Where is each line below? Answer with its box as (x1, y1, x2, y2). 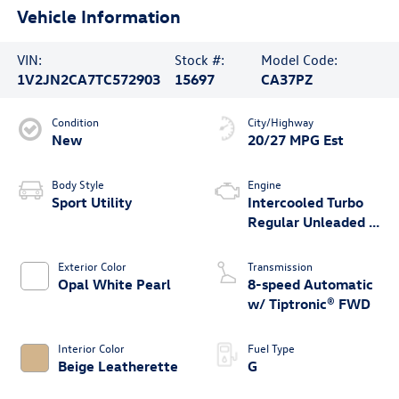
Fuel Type (248, 340, 295, 356)
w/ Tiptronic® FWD (248, 295, 370, 313)
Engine (248, 176, 281, 192)
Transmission (248, 258, 313, 274)
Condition (51, 114, 99, 130)
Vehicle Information (16, 4, 181, 27)
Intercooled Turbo (248, 193, 363, 212)
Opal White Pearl (57, 275, 171, 294)
